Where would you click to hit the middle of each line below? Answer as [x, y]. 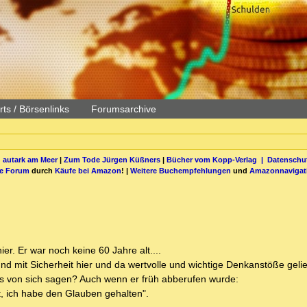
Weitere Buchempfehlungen [181, 170]
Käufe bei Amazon [88, 170]
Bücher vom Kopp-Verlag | [217, 159]
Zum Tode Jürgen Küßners [112, 159]
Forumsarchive [124, 109]
